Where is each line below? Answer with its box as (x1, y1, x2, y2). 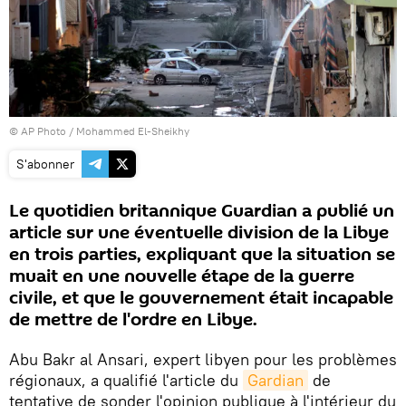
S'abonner (16, 155, 74, 172)
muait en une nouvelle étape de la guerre (9, 263, 354, 289)
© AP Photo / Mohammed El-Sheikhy (9, 123, 189, 138)
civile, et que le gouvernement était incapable (9, 285, 393, 311)
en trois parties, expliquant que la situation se (9, 241, 395, 267)
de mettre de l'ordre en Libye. (9, 306, 257, 333)
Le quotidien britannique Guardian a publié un (9, 198, 394, 224)
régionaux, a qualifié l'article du (9, 369, 243, 391)
